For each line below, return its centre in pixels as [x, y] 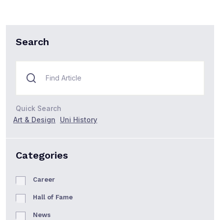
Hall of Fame [53, 197]
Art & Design [34, 119]
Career [44, 179]
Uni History [79, 119]
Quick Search [39, 108]
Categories [42, 155]
